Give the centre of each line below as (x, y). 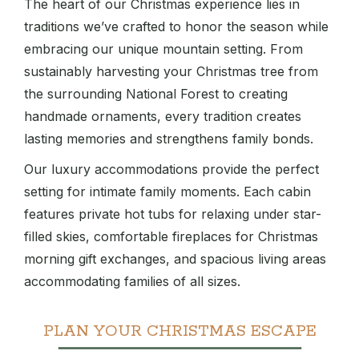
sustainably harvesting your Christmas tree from (171, 72)
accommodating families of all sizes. (132, 282)
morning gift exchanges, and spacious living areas (175, 259)
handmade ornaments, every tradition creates (163, 117)
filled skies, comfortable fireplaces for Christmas (171, 237)
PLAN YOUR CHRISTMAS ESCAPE (179, 332)
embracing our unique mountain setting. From (163, 49)
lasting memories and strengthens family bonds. (169, 139)
